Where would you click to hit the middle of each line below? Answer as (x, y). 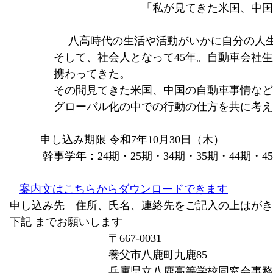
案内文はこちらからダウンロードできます (124, 189)
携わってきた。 (70, 74)
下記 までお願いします (66, 222)
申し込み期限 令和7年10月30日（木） (127, 140)
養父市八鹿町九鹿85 (108, 255)
